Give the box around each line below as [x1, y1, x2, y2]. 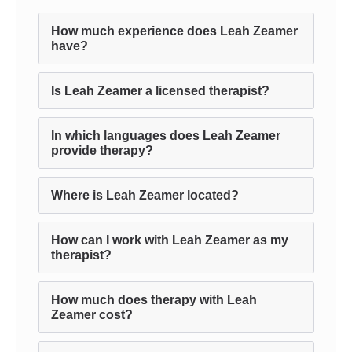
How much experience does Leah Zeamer [51, 24, 298, 38]
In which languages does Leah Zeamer [51, 129, 280, 142]
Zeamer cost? [51, 308, 133, 321]
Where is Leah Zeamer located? [51, 189, 239, 202]
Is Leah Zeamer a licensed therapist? [51, 84, 269, 97]
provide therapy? [51, 144, 153, 157]
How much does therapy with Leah [51, 293, 257, 306]
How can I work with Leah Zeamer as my [51, 233, 288, 247]
